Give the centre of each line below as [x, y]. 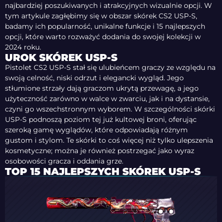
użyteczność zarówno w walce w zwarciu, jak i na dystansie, [107, 99]
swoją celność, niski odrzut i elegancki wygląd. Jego [94, 78]
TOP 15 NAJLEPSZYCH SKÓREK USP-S [103, 172]
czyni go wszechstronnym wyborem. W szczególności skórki [110, 109]
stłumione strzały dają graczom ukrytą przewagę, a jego [102, 88]
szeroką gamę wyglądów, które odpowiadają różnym [96, 130]
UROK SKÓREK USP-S [61, 58]
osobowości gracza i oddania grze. [64, 161]
